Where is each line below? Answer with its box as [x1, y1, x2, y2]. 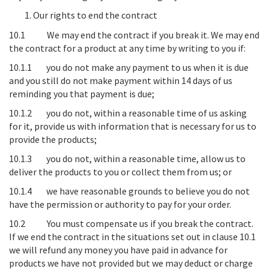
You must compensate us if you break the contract [47, 217, 252, 229]
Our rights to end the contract [33, 9, 157, 21]
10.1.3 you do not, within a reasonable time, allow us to [9, 153, 246, 165]
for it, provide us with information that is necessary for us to [9, 120, 256, 132]
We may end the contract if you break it [47, 29, 207, 41]
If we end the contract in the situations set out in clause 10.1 [9, 231, 256, 243]
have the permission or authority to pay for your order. [9, 198, 231, 210]
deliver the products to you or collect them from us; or [9, 166, 232, 178]
